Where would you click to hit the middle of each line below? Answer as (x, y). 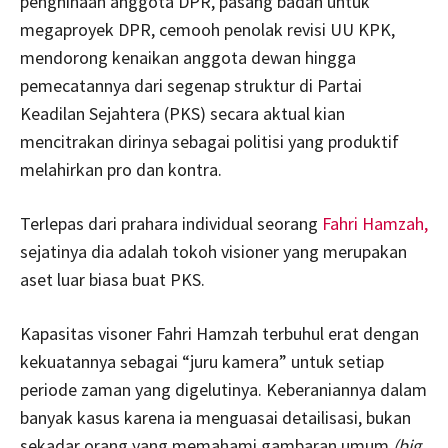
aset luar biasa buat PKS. (112, 279)
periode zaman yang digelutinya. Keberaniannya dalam (223, 389)
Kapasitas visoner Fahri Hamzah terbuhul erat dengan (219, 333)
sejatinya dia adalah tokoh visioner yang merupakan (213, 251)
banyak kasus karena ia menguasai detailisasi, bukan (215, 417)
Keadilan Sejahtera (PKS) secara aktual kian (182, 113)
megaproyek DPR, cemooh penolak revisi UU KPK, (207, 29)
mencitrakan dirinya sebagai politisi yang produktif (209, 141)
